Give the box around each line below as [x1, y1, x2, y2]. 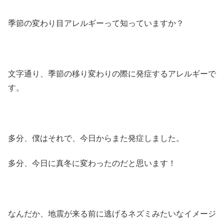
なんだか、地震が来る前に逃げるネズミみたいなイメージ [8, 209, 216, 218]
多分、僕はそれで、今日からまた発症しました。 [8, 133, 184, 142]
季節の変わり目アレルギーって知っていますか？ [8, 19, 184, 28]
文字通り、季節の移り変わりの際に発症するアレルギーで [8, 69, 216, 78]
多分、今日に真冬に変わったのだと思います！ [8, 159, 176, 168]
